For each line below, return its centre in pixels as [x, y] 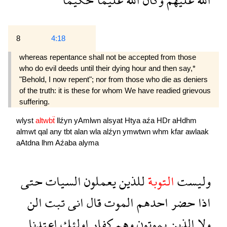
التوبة [160, 181]
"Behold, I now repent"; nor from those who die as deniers [113, 79]
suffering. [34, 101]
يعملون [99, 181]
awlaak [197, 132]
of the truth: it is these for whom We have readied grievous [115, 90]
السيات [62, 181]
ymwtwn [138, 132]
